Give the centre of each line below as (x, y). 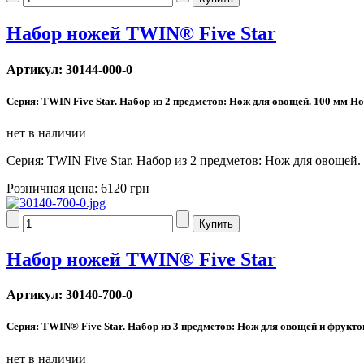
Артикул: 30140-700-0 (69, 295)
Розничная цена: (54, 188)
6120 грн (125, 188)
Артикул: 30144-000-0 (69, 69)
